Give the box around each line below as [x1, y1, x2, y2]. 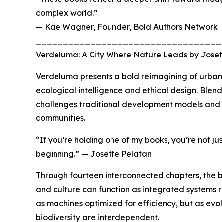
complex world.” [36, 8, 98, 18]
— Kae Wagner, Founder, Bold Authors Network [36, 22, 218, 32]
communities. [36, 113, 85, 123]
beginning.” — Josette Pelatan [36, 149, 152, 159]
